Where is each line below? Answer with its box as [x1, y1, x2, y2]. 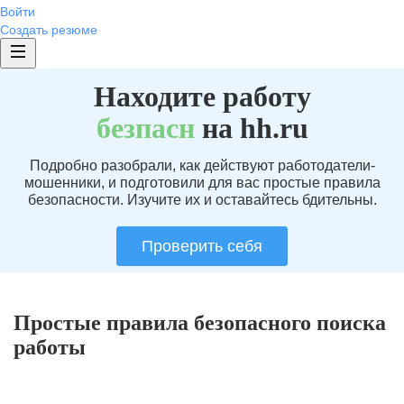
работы [14, 335, 86, 359]
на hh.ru [194, 112, 308, 144]
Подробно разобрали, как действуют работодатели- [29, 158, 375, 173]
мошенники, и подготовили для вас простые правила [23, 175, 381, 190]
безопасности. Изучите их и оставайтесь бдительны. [27, 192, 377, 207]
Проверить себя [142, 237, 262, 255]
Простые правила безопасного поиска [14, 311, 386, 335]
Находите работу [93, 80, 311, 113]
